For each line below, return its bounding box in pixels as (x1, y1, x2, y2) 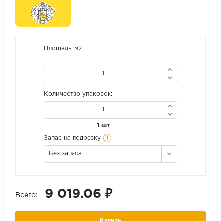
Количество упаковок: (44, 91, 112, 97)
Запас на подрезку (44, 135, 101, 141)
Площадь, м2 (44, 45, 82, 51)
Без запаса (49, 150, 82, 156)
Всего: (15, 192, 37, 198)
